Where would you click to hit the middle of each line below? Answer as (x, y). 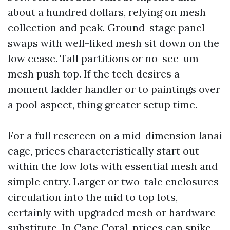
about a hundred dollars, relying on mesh (107, 12)
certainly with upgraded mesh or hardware (112, 212)
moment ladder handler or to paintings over (114, 89)
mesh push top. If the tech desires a (94, 74)
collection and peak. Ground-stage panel (106, 27)
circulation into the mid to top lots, (93, 197)
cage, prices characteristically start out (103, 151)
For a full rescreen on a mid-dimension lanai (115, 135)
